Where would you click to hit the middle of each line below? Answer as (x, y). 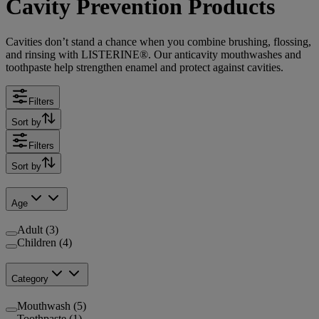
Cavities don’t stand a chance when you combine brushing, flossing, (158, 41)
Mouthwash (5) (52, 305)
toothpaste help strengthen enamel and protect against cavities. (145, 67)
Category (30, 279)
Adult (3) (38, 230)
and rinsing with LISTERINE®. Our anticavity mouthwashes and (153, 54)
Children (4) (45, 243)
